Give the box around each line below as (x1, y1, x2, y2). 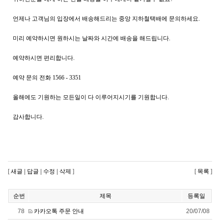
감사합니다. (13, 113, 44, 120)
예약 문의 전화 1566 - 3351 (13, 74, 81, 81)
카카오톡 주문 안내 (34, 208, 84, 215)
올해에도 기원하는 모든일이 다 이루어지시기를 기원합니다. (13, 94, 169, 101)
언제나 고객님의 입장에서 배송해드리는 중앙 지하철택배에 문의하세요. (13, 15, 200, 22)
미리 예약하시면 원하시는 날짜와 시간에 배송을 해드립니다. (13, 35, 170, 42)
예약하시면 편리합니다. (13, 55, 75, 61)
